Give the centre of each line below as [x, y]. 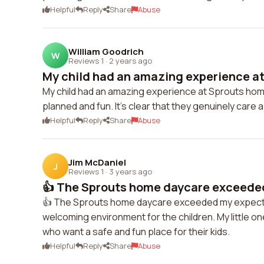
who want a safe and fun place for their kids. [136, 232]
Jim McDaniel [97, 162]
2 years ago [131, 60]
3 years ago [131, 171]
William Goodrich [106, 51]
